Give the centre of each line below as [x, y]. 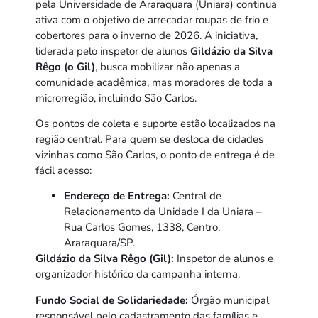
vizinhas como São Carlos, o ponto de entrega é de [155, 154]
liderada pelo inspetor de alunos [113, 51]
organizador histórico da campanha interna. [138, 274]
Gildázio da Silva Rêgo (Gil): [105, 259]
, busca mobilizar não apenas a [168, 66]
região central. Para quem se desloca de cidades [149, 139]
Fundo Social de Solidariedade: [112, 300]
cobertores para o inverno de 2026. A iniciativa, [147, 35]
